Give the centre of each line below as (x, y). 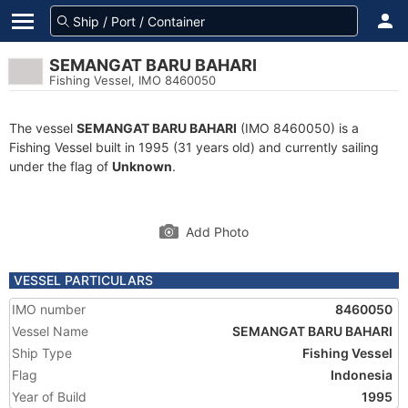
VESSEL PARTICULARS (83, 280)
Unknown (142, 166)
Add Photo (217, 232)
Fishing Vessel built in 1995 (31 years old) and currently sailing (194, 147)
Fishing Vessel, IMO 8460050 (133, 80)
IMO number (49, 309)
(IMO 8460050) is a (298, 128)
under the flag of (61, 166)
